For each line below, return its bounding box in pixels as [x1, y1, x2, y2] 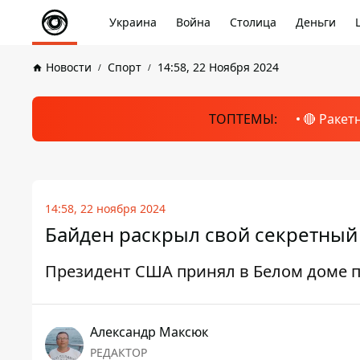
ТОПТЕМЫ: [208, 110, 277, 128]
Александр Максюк [90, 323, 208, 341]
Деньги [296, 14, 336, 30]
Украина [109, 14, 157, 30]
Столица [230, 14, 276, 30]
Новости [46, 59, 92, 75]
